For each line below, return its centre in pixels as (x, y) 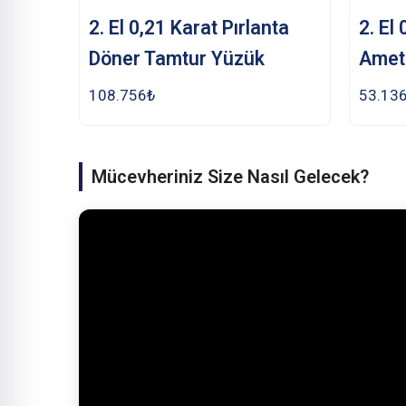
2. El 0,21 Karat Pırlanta (189, 27)
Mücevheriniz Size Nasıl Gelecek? (230, 176)
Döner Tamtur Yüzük (177, 58)
